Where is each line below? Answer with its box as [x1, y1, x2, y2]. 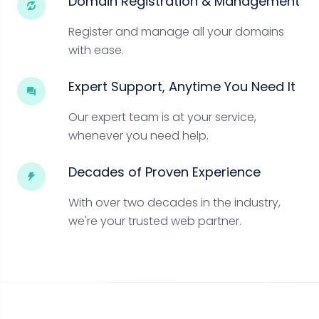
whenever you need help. [68, 127, 209, 144]
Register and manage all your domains [68, 23, 284, 40]
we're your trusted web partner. [68, 213, 241, 229]
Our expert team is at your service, [68, 109, 256, 125]
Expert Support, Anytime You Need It [68, 78, 296, 95]
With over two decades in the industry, [68, 194, 281, 211]
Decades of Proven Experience [68, 163, 261, 181]
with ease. [68, 42, 124, 58]
